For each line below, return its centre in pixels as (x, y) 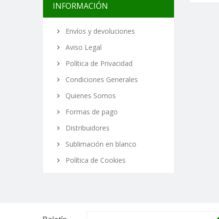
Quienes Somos (90, 96)
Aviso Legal (83, 47)
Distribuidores (87, 128)
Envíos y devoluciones (99, 31)
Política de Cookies (95, 160)
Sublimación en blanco (100, 144)
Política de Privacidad (98, 63)
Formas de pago (91, 112)
